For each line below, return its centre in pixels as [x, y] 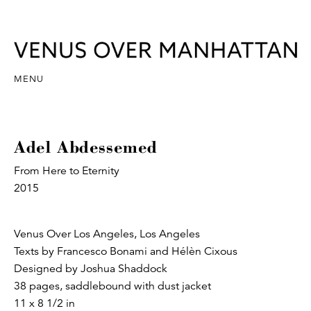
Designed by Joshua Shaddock [91, 268]
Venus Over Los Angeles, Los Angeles [107, 234]
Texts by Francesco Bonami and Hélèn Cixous [126, 251]
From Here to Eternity [67, 170]
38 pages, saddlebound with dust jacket [112, 286]
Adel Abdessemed [86, 146]
